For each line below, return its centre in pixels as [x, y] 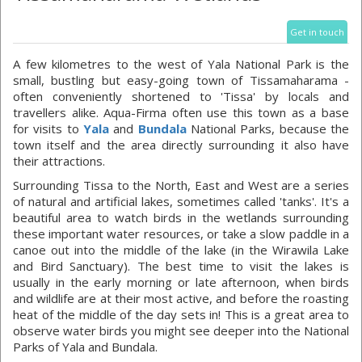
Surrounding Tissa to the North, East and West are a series [181, 185]
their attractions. [59, 161]
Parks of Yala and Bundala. [85, 347]
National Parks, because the [268, 128]
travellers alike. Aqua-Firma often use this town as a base [181, 112]
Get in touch [317, 32]
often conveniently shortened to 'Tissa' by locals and [181, 96]
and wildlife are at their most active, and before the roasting [181, 298]
